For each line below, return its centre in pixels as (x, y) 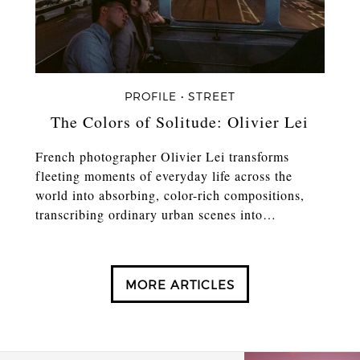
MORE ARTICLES (180, 285)
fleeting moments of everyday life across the (164, 175)
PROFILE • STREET (180, 96)
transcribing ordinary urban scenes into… (156, 214)
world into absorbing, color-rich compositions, (170, 194)
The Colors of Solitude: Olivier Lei (180, 122)
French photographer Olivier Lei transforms (163, 156)
